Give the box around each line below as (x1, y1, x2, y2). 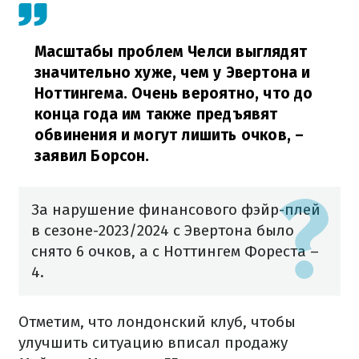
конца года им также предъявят (34, 105, 278, 123)
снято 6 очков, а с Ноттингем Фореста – (31, 242, 319, 260)
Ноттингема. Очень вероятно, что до (34, 84, 313, 103)
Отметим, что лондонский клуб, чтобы (18, 313, 296, 331)
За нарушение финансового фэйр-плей (31, 200, 321, 219)
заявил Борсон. (34, 147, 150, 165)
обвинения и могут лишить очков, (34, 126, 291, 144)
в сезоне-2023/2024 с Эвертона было (31, 221, 294, 240)
